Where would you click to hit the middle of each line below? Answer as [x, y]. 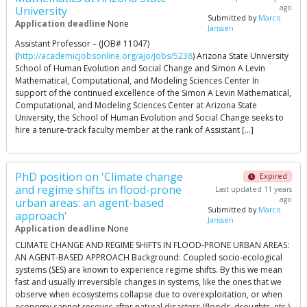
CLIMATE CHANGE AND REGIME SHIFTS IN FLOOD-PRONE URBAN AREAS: [152, 245]
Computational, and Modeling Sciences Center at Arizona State [136, 105]
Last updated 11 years [253, 189]
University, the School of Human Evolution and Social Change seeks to [149, 118]
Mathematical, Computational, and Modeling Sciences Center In [137, 81]
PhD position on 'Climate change [99, 177]
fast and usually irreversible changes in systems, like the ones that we [148, 282]
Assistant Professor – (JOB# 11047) [82, 44]
